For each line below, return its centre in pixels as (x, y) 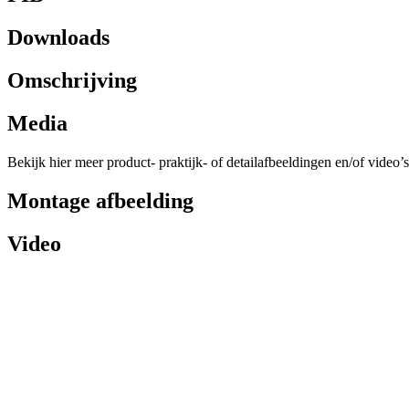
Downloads (58, 38)
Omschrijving (72, 81)
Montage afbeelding (100, 200)
